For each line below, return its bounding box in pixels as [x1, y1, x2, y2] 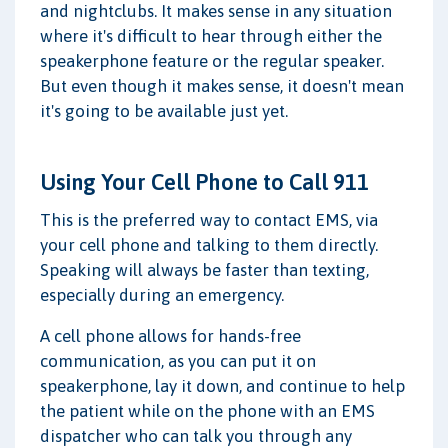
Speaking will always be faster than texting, [40, 259, 369, 280]
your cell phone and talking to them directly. [40, 234, 378, 255]
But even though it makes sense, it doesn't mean [40, 75, 404, 96]
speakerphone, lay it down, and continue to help [40, 375, 405, 396]
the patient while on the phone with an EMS [40, 400, 375, 421]
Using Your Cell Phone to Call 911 [40, 168, 369, 195]
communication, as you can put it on [40, 350, 316, 371]
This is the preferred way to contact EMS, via [40, 209, 378, 230]
